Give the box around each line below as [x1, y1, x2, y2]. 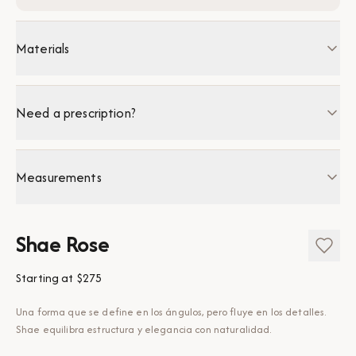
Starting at [16, 269, 74, 286]
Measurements [16, 167, 102, 187]
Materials [16, 38, 70, 58]
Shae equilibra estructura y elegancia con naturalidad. [16, 321, 272, 337]
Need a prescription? [16, 103, 136, 122]
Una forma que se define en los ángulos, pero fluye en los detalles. [16, 304, 327, 319]
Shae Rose [16, 227, 110, 260]
